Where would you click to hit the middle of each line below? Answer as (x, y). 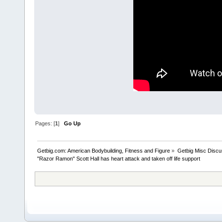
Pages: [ (45, 124)
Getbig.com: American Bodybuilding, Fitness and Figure (104, 151)
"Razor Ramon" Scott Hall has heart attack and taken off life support (119, 159)
